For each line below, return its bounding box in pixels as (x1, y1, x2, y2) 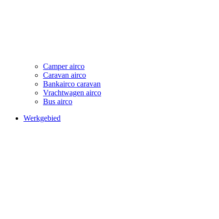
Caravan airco (43, 70, 86, 79)
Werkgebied (23, 113, 61, 122)
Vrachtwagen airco (43, 88, 101, 97)
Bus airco (43, 97, 72, 106)
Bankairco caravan (43, 79, 101, 88)
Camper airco (43, 62, 85, 70)
